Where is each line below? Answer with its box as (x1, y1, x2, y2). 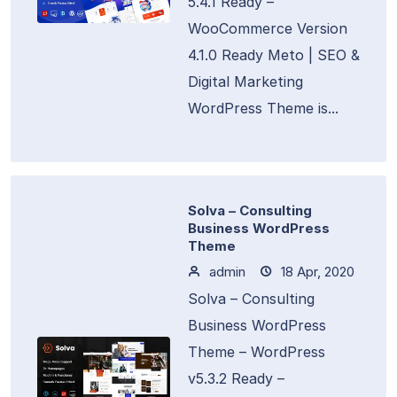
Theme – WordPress (188, 343, 325, 361)
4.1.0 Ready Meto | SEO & (188, 46, 360, 64)
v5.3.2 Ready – (188, 370, 284, 387)
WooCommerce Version (188, 19, 347, 37)
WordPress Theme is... (188, 99, 339, 117)
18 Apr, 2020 (277, 263, 354, 280)
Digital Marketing (188, 73, 303, 90)
